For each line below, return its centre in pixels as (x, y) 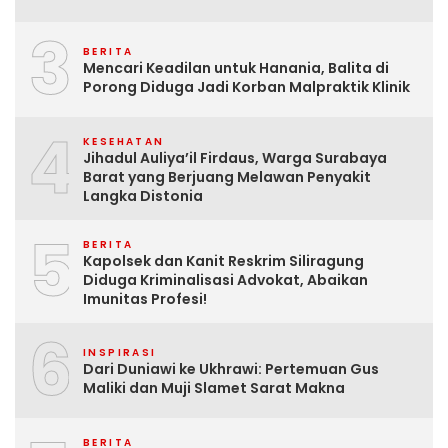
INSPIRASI (120, 353)
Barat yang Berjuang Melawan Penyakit (227, 176)
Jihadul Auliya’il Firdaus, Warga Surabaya (235, 157)
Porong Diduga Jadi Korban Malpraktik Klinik (246, 87)
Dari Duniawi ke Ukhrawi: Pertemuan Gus (231, 369)
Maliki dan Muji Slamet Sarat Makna (214, 388)
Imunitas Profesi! (145, 298)
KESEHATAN (124, 141)
